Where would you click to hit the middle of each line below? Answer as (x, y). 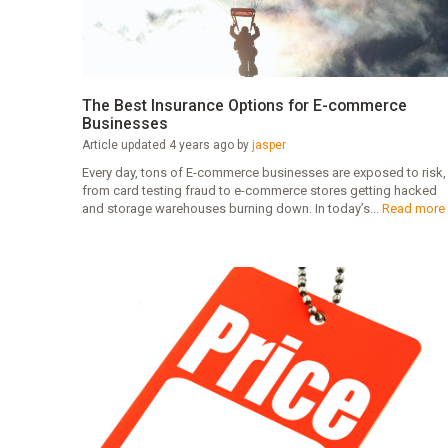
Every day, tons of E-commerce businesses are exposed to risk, (263, 173)
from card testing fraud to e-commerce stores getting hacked (259, 191)
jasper (268, 145)
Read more (413, 209)
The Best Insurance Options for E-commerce (244, 106)
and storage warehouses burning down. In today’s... (231, 209)
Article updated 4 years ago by (166, 145)
